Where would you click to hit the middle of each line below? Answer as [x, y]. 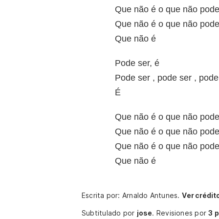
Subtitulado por [109, 213]
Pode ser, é [137, 63]
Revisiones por [182, 213]
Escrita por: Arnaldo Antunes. [132, 195]
